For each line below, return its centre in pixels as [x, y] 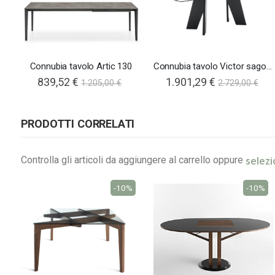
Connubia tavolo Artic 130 [81, 66]
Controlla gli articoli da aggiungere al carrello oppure [133, 160]
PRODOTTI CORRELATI [78, 123]
